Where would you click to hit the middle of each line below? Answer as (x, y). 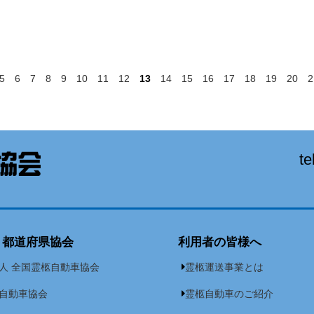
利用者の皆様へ (220, 243)
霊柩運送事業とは (224, 267)
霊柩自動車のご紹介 (229, 294)
